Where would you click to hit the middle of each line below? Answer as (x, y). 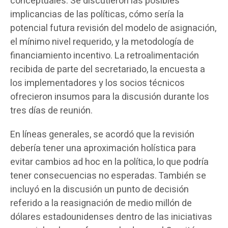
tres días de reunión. (51, 111)
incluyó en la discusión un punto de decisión (99, 190)
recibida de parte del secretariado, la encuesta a (108, 69)
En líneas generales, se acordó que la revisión (102, 135)
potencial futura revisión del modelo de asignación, (113, 28)
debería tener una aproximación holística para (103, 148)
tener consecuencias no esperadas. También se (108, 176)
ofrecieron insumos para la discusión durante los (110, 97)
